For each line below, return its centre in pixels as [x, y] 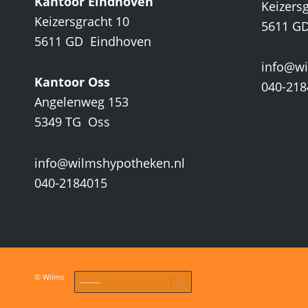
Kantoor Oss [72, 82]
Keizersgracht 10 [82, 21]
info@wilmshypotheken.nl [110, 163]
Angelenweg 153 [81, 102]
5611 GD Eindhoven [93, 41]
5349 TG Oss [72, 122]
